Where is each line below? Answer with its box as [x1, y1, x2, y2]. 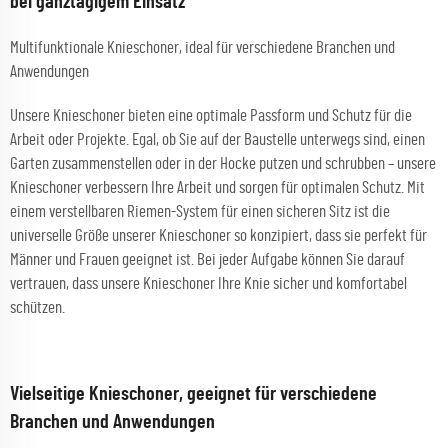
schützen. [10, 299, 65, 316]
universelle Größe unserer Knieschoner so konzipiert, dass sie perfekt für [10, 227, 427, 244]
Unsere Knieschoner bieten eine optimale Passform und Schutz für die [10, 107, 412, 124]
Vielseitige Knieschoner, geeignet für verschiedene [10, 384, 377, 404]
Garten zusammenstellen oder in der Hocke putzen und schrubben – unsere [10, 155, 436, 172]
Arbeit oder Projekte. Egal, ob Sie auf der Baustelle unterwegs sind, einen [10, 131, 425, 148]
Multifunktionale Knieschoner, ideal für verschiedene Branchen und [10, 39, 395, 56]
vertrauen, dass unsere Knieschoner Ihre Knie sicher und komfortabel [10, 275, 407, 292]
